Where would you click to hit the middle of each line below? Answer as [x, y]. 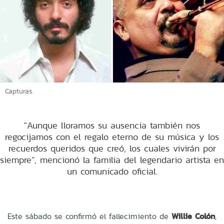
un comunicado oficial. [112, 171]
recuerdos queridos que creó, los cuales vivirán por [112, 148]
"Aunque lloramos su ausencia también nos [112, 125]
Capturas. [19, 91]
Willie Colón [193, 216]
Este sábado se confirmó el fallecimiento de [89, 216]
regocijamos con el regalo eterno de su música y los [112, 136]
